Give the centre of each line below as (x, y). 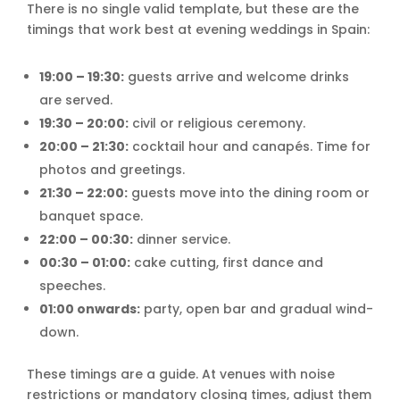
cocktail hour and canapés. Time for (250, 147)
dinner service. (182, 240)
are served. (76, 100)
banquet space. (91, 217)
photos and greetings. (112, 170)
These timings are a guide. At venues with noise (181, 375)
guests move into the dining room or (249, 193)
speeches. (72, 286)
